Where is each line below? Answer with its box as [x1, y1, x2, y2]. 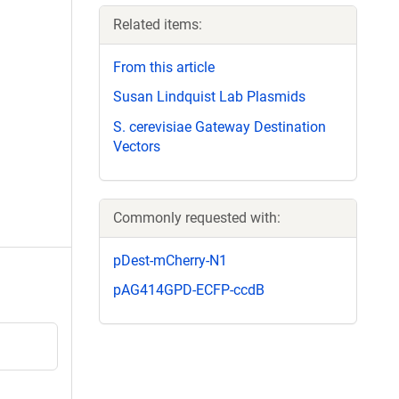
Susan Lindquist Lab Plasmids [113, 88, 305, 106]
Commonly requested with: [113, 208, 281, 226]
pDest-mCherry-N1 [113, 251, 227, 269]
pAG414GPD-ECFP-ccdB [113, 281, 265, 298]
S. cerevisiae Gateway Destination [113, 118, 326, 135]
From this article [113, 59, 215, 77]
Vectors [113, 137, 160, 155]
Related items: [113, 16, 202, 34]
